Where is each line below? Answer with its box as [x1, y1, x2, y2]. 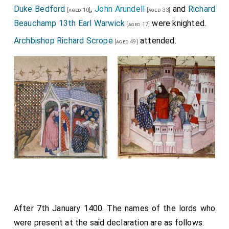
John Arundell [95, 4, 145, 14]
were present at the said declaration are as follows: [13, 218, 204, 228]
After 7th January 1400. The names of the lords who [13, 203, 216, 214]
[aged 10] [65, 7, 91, 14]
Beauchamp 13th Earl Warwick [13, 18, 125, 29]
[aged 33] [145, 7, 170, 14]
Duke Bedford [13, 4, 65, 14]
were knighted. [150, 18, 207, 29]
